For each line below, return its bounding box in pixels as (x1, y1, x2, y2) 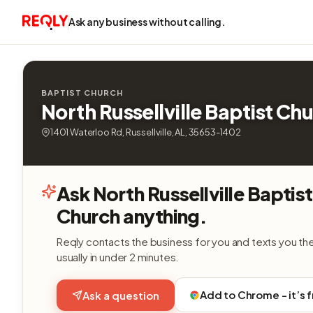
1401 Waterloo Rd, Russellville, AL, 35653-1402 (50, 126, 241, 138)
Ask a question (82, 288, 159, 302)
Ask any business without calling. (68, 15, 225, 28)
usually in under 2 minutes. (57, 250, 180, 263)
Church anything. (57, 204, 208, 228)
